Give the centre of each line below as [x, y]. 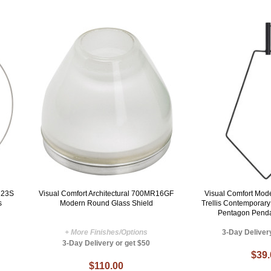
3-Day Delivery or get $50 [106, 243]
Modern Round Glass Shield [106, 204]
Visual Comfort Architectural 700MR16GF [106, 194]
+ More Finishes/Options [106, 233]
